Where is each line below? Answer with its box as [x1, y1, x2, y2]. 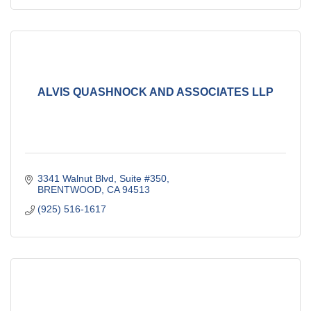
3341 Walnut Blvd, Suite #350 [37, 173, 167, 185]
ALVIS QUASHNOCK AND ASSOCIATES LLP [37, 85, 274, 98]
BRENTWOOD [37, 184, 101, 196]
